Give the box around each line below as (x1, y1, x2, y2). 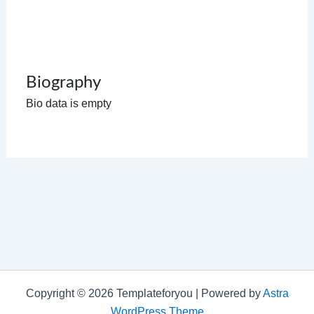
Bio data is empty (25, 97, 111, 109)
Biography (25, 74, 101, 91)
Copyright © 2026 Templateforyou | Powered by (25, 287, 263, 299)
